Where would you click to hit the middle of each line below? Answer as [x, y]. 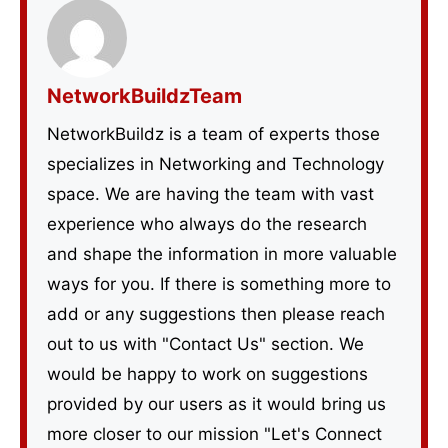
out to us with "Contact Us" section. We [205, 343]
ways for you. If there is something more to [219, 283]
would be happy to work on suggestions [207, 373]
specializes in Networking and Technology [215, 163]
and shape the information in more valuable [222, 253]
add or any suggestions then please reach [216, 313]
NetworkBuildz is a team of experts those [213, 133]
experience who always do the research [207, 223]
